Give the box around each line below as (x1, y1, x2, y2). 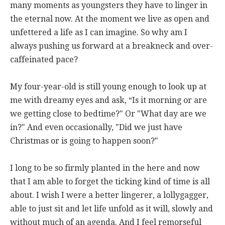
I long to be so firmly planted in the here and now (10, 163, 200, 173)
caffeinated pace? (10, 55, 78, 65)
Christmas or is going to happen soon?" (10, 136, 158, 146)
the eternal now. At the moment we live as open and (10, 14, 209, 24)
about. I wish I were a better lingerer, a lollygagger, (10, 190, 208, 200)
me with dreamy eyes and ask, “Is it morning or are (10, 95, 207, 105)
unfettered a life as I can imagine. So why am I (10, 28, 187, 38)
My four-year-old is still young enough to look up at (10, 82, 206, 92)
